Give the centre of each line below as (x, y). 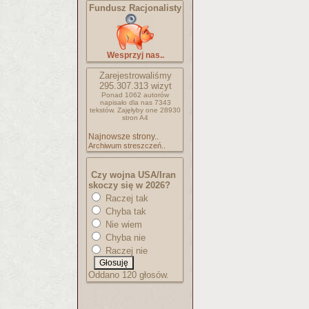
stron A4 (135, 118)
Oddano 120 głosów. (129, 275)
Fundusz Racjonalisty (135, 8)
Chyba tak (124, 211)
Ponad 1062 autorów (135, 95)
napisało (114, 102)
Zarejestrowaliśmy (135, 76)
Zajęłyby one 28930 (149, 110)
